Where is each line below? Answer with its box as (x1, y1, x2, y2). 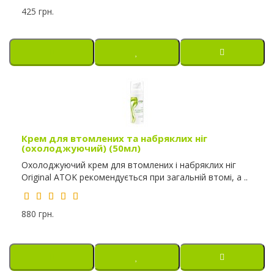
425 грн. (21, 5, 54, 17)
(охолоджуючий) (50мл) (21, 141, 141, 154)
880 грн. (21, 207, 54, 220)
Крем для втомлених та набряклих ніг (21, 131, 207, 144)
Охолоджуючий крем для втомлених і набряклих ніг (21, 158, 236, 171)
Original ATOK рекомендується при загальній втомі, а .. (21, 171, 248, 183)
